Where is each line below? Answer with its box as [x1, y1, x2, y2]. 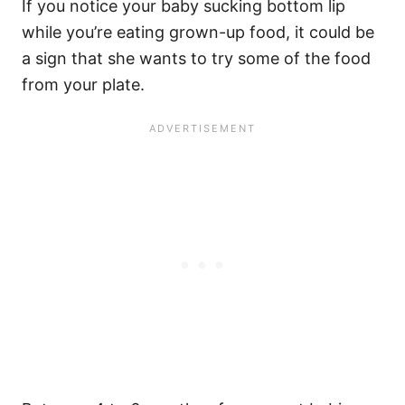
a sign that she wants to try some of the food [22, 49, 371, 69]
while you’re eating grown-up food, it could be [22, 23, 374, 42]
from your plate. [22, 75, 145, 95]
